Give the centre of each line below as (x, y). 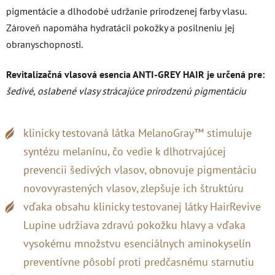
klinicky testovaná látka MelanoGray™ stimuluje (137, 133)
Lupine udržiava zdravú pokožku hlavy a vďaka (134, 225)
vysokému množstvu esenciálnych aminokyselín (137, 243)
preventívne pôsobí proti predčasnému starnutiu (139, 262)
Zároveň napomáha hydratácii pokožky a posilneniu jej (120, 28)
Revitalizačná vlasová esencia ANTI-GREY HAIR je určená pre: (135, 74)
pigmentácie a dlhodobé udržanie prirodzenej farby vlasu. (126, 11)
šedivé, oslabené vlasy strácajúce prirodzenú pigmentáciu (126, 91)
